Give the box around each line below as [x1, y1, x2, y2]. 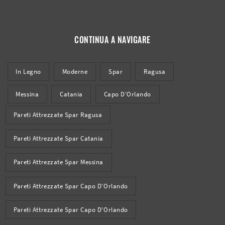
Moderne [62, 67, 88, 75]
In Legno [16, 67, 41, 75]
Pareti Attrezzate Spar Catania [14, 135, 103, 142]
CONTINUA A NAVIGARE [74, 33, 151, 46]
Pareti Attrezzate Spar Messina [14, 158, 103, 166]
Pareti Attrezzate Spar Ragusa [14, 110, 102, 119]
